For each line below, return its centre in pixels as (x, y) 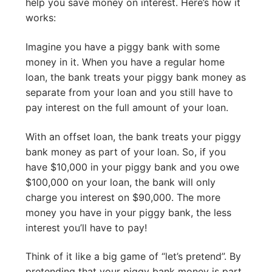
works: (41, 18)
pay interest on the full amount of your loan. (127, 107)
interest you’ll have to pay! (86, 227)
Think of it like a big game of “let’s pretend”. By (133, 257)
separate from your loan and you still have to (129, 92)
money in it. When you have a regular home (125, 62)
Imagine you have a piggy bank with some (123, 46)
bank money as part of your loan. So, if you (126, 151)
